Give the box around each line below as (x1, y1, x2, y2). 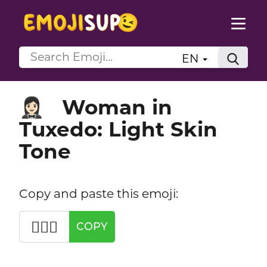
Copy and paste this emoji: (18, 185, 178, 201)
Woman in (61, 94, 172, 120)
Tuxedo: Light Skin (18, 116, 218, 142)
